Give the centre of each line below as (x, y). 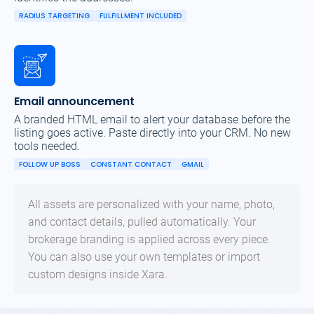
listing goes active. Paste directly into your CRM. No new (152, 133)
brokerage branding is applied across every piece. (149, 240)
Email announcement (74, 102)
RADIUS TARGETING (54, 16)
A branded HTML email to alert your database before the (152, 120)
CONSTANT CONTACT (131, 165)
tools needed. (47, 146)
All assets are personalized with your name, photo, (151, 205)
